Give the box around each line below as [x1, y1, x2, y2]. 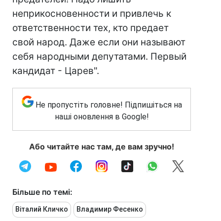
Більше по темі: [12, 187, 73, 197]
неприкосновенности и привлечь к [12, 8, 171, 19]
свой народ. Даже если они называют [12, 37, 185, 48]
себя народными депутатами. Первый [12, 51, 186, 62]
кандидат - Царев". [12, 65, 99, 76]
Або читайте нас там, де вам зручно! [29, 142, 174, 151]
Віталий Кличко [15, 205, 68, 213]
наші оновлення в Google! [54, 112, 149, 121]
